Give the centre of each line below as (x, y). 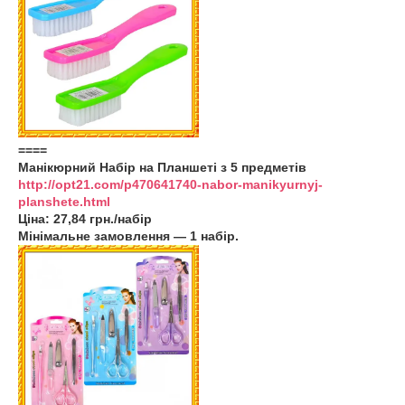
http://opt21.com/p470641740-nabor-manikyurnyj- (170, 184)
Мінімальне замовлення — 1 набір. (128, 236)
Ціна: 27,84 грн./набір (85, 219)
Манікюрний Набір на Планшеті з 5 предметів (162, 167)
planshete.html (64, 202)
